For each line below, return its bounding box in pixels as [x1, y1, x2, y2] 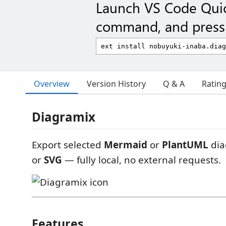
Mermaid [104, 138, 147, 151]
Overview [34, 78, 70, 89]
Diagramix [32, 108, 95, 125]
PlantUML [162, 138, 208, 151]
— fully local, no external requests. [62, 153, 221, 166]
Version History [87, 78, 146, 89]
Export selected [32, 138, 104, 151]
